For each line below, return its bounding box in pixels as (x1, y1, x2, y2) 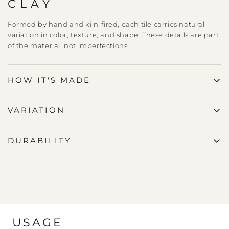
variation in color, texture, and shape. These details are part (8, 31, 219, 39)
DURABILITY (8, 135, 72, 146)
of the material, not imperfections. (8, 41, 130, 50)
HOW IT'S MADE (8, 75, 90, 85)
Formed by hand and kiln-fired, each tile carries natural (8, 20, 205, 29)
